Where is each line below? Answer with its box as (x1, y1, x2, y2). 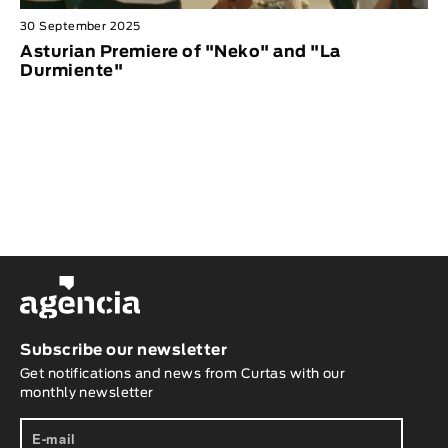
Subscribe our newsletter (20, 343, 227, 359)
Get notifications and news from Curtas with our (20, 368, 346, 382)
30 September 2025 (20, 20, 141, 32)
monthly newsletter (20, 387, 154, 401)
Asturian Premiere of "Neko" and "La (20, 43, 341, 60)
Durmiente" (20, 62, 123, 79)
